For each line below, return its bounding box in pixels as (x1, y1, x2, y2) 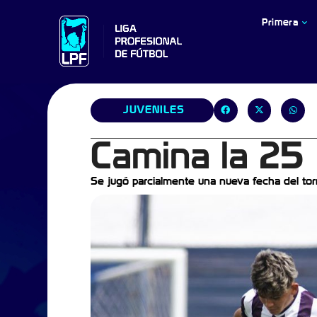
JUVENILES (122, 103, 185, 115)
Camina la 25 (90, 137, 304, 175)
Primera (261, 17, 299, 28)
